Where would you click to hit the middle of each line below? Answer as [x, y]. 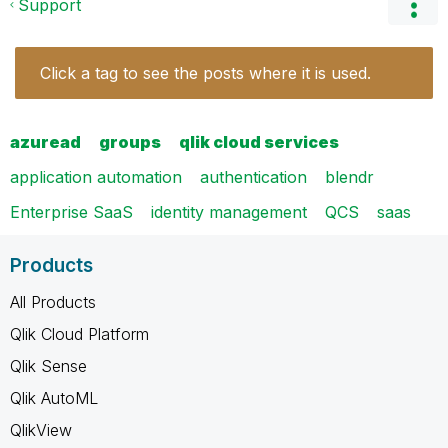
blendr [349, 176]
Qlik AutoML [54, 397]
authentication [253, 176]
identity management [229, 211]
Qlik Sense [48, 365]
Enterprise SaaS [71, 211]
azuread [45, 141]
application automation [96, 176]
